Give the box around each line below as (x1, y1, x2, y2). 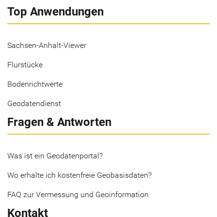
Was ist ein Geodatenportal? (7, 151, 103, 160)
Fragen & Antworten (7, 115, 111, 129)
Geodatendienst (7, 99, 61, 108)
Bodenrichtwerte (7, 79, 62, 89)
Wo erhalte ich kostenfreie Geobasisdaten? (7, 170, 152, 180)
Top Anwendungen (7, 5, 104, 18)
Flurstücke (7, 60, 43, 69)
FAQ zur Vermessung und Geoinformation (7, 190, 149, 199)
